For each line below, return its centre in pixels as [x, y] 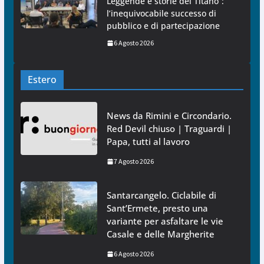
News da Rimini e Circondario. [169, 116]
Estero [42, 80]
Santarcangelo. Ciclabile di [161, 195]
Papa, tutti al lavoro [148, 142]
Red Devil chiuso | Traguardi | [169, 129]
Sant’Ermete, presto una [157, 208]
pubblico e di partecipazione [163, 26]
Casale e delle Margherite [160, 234]
